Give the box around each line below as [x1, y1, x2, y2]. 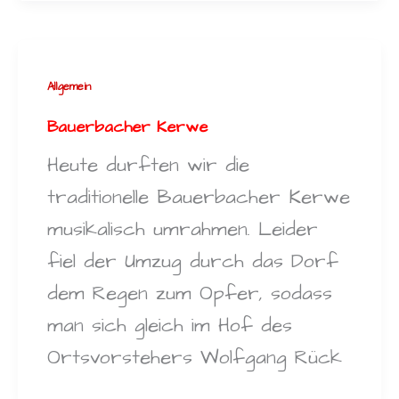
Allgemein [46, 78, 91, 95]
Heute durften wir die [46, 151, 249, 180]
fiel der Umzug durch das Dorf [46, 248, 338, 276]
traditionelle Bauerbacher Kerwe [46, 183, 350, 212]
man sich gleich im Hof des [46, 312, 292, 340]
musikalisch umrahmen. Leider [46, 216, 318, 244]
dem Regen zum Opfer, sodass [46, 280, 332, 308]
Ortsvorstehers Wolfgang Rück [46, 344, 342, 372]
